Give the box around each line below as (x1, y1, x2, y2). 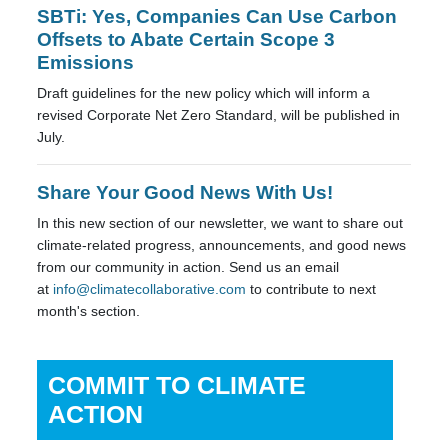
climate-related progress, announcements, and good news (37, 236, 407, 253)
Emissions (37, 50, 135, 73)
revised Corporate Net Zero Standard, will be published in (37, 106, 401, 123)
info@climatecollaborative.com (53, 280, 247, 297)
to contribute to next (246, 280, 377, 297)
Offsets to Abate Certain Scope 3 (37, 27, 336, 50)
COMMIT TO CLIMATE (48, 370, 307, 399)
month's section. (37, 302, 141, 319)
